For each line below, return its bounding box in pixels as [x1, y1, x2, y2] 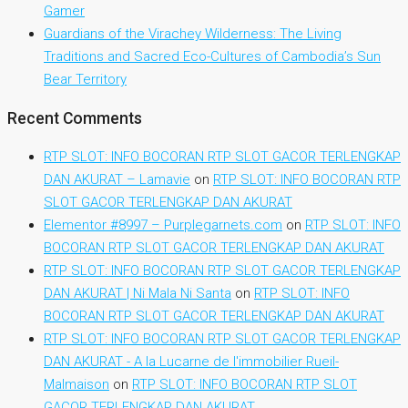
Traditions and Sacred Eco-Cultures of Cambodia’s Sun [44, 48, 381, 66]
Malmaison [44, 376, 109, 393]
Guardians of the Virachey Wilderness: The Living [44, 25, 342, 43]
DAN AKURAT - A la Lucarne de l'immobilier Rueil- [44, 353, 339, 371]
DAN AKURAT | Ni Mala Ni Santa [44, 285, 231, 302]
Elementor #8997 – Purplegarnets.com [44, 217, 282, 234]
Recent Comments [7, 108, 142, 127]
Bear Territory [44, 71, 127, 88]
